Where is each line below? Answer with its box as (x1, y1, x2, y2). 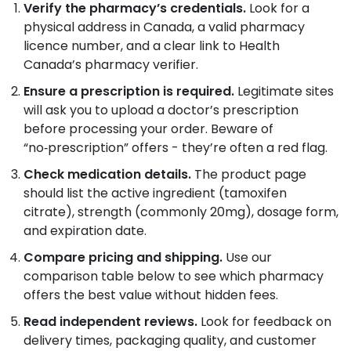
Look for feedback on (197, 313, 331, 331)
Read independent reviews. (24, 313, 197, 331)
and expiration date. (24, 222, 147, 241)
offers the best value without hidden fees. (24, 286, 278, 305)
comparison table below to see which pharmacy (24, 267, 324, 286)
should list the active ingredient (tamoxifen (24, 184, 287, 203)
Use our (223, 248, 272, 267)
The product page (191, 165, 306, 184)
